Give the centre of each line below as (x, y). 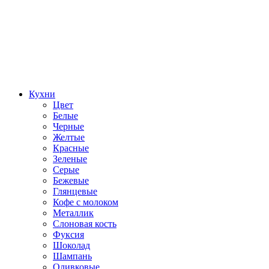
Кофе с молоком (86, 202)
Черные (68, 126)
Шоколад (71, 245)
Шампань (72, 256)
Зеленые (70, 159)
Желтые (69, 137)
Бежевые (71, 180)
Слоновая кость (85, 223)
